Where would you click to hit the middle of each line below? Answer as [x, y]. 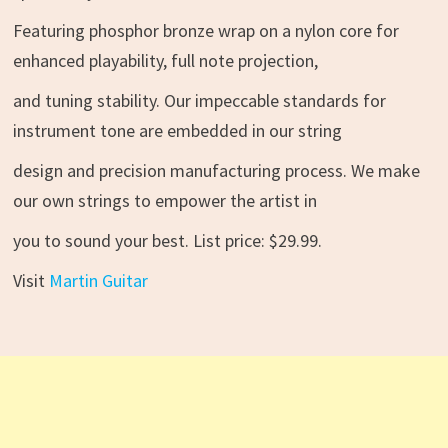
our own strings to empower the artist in [164, 201]
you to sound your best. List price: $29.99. [167, 241]
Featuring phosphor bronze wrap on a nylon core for [205, 31]
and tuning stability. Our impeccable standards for [199, 101]
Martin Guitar [98, 281]
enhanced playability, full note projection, [165, 61]
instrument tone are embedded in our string [177, 131]
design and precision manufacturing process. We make [216, 171]
